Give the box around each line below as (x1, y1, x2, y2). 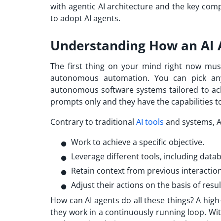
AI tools (136, 116, 164, 127)
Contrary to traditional (50, 116, 136, 127)
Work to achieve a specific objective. (71, 136, 204, 147)
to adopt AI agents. (50, 12, 122, 24)
